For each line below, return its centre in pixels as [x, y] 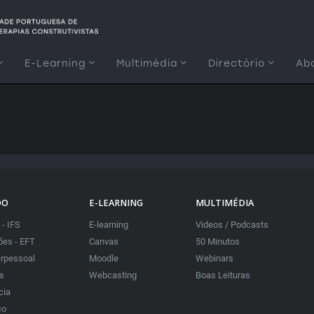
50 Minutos [217, 241]
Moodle [104, 258]
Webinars [214, 258]
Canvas [104, 241]
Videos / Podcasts [232, 225]
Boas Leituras [223, 275]
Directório [237, 63]
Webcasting [113, 275]
